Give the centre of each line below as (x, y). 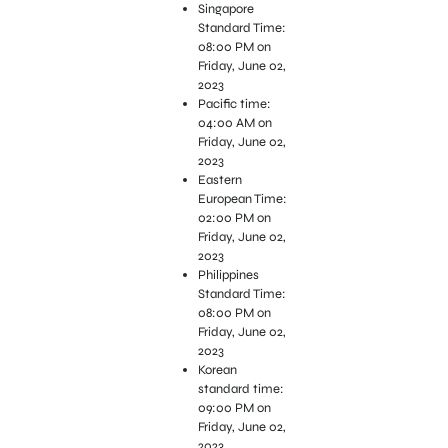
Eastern (219, 180)
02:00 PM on (234, 218)
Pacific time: (234, 104)
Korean (217, 370)
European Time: (242, 199)
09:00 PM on (234, 408)
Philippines (228, 275)
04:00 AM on (234, 123)
